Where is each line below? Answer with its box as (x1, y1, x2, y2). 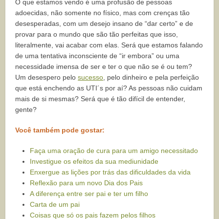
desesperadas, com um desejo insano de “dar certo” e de (15, 20, 194, 28)
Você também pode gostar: (15, 126, 105, 134)
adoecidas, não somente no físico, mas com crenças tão (15, 9, 190, 17)
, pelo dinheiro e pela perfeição (103, 73, 199, 82)
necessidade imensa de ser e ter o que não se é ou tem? (15, 63, 193, 71)
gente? (15, 106, 37, 114)
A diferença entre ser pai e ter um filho (30, 190, 149, 198)
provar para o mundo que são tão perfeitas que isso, (15, 30, 178, 39)
